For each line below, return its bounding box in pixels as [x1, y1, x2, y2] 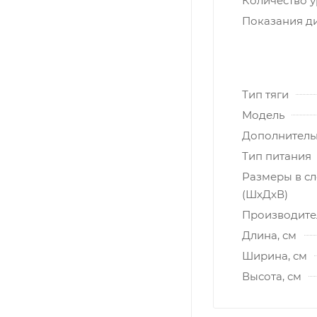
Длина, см [242, 228, 296, 242]
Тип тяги [242, 87, 289, 101]
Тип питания [242, 149, 311, 163]
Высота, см [242, 269, 301, 283]
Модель [242, 108, 284, 122]
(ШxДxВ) [242, 187, 288, 201]
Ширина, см [242, 248, 307, 263]
